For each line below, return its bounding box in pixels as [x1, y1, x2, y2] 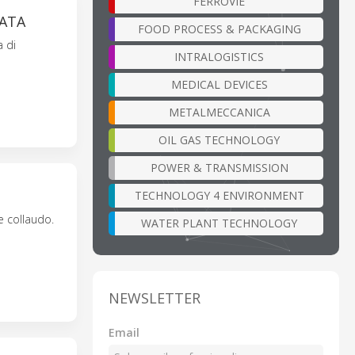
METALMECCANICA [168, 104, 270, 120]
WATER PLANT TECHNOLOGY [141, 215, 297, 231]
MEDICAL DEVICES [170, 76, 268, 92]
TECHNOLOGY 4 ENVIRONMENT [134, 187, 304, 203]
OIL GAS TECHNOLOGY [158, 132, 280, 147]
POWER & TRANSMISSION [150, 159, 288, 175]
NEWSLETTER [109, 288, 200, 307]
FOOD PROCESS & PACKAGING [137, 21, 301, 36]
